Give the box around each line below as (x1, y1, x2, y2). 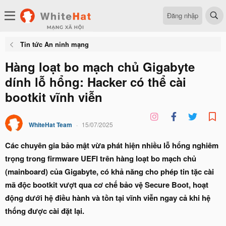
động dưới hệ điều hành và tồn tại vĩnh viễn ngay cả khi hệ (5, 192, 210, 203)
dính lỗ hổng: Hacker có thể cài (5, 73, 186, 90)
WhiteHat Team (29, 120, 72, 129)
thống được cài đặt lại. (5, 205, 84, 216)
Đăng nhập (167, 10, 198, 20)
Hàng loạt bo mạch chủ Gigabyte (5, 58, 195, 75)
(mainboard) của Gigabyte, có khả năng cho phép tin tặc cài (5, 166, 214, 177)
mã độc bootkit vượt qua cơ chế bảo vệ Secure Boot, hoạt (5, 179, 208, 190)
